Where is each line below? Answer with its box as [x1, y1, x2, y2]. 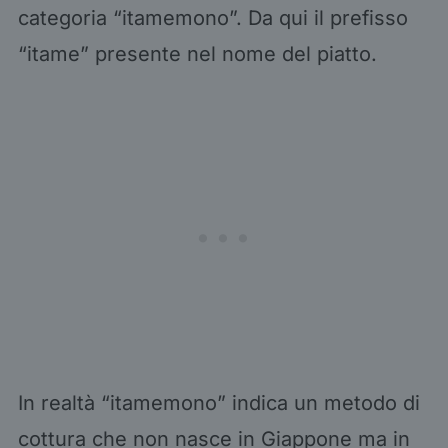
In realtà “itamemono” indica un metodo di [17, 390, 420, 415]
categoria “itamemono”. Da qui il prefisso [17, 5, 408, 30]
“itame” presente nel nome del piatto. [17, 41, 377, 66]
